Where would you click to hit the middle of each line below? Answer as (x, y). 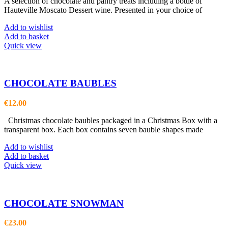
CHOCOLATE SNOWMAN (64, 203)
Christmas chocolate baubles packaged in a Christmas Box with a (111, 120)
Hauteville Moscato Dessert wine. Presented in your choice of (103, 10)
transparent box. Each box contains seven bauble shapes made (104, 129)
